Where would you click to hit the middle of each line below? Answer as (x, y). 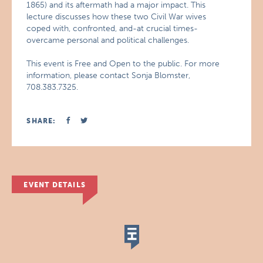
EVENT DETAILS (55, 185)
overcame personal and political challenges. (108, 40)
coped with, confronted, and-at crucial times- (112, 28)
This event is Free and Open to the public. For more (123, 64)
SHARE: (41, 121)
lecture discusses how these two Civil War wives (117, 17)
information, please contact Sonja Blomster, (109, 75)
